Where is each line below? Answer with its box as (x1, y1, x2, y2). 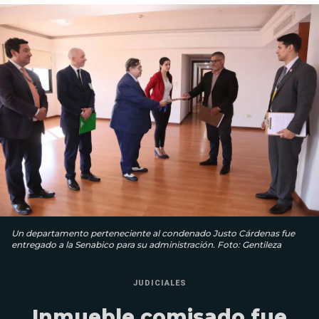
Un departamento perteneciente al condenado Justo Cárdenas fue (11, 228, 295, 239)
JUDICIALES (132, 278, 187, 288)
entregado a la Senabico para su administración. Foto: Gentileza (11, 239, 281, 251)
